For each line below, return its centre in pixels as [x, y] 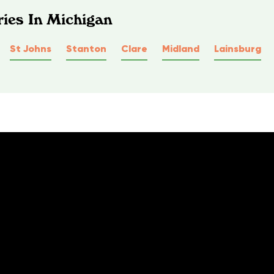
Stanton [86, 48]
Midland [181, 48]
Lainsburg [238, 48]
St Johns [31, 48]
